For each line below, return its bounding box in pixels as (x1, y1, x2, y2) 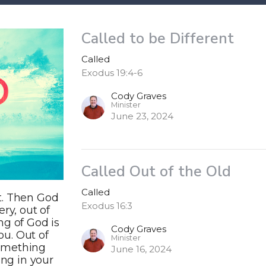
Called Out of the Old (81, 161, 232, 182)
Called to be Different (81, 28, 235, 49)
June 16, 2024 (111, 243, 172, 255)
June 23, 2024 (111, 110, 174, 122)
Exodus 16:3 (81, 200, 133, 211)
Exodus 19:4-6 (81, 67, 143, 78)
